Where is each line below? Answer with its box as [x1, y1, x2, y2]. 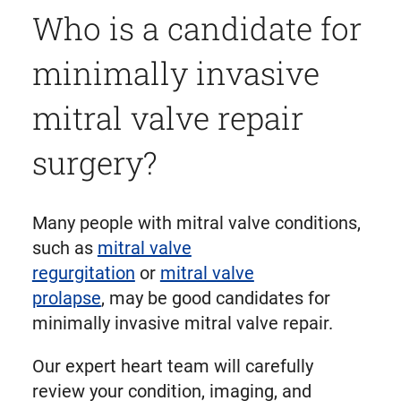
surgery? [31, 141, 158, 183]
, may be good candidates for [100, 286, 330, 309]
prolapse [31, 286, 101, 309]
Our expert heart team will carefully [31, 354, 313, 377]
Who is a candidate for [31, 6, 362, 48]
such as [31, 236, 98, 259]
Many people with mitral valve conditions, [31, 211, 361, 234]
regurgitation [31, 261, 135, 284]
